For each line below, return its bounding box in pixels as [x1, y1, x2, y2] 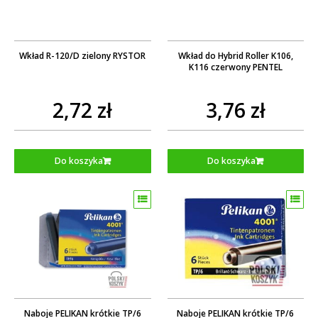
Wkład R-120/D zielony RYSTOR [113, 49, 146, 62]
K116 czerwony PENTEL [188, 60, 283, 73]
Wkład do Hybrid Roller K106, [177, 49, 293, 62]
